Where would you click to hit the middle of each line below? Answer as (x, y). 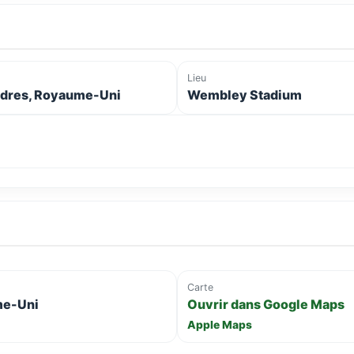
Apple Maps (220, 325)
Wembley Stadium (245, 95)
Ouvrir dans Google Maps (266, 305)
